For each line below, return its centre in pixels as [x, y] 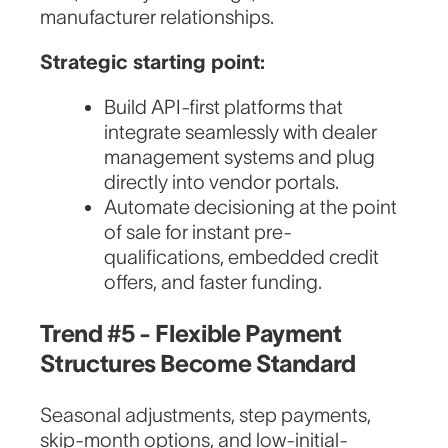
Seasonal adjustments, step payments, [206, 415]
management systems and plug [240, 157]
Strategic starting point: [153, 62]
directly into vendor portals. [222, 182]
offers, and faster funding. [213, 282]
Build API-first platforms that [224, 107]
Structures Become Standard [198, 364]
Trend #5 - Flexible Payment [191, 334]
